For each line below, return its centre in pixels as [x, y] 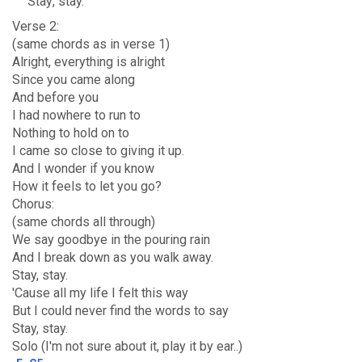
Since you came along [74, 80]
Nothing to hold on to [71, 133]
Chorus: [33, 204]
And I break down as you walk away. [113, 257]
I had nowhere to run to [76, 115]
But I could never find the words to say [120, 311]
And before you [55, 97]
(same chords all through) [84, 222]
